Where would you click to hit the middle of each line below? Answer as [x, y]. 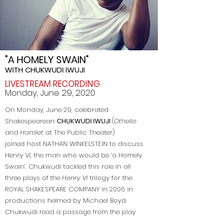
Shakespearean [31, 121]
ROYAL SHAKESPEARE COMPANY [52, 189]
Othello [125, 121]
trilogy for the [111, 178]
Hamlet [33, 132]
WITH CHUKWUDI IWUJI [45, 70]
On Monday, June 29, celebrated [57, 110]
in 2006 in [116, 189]
